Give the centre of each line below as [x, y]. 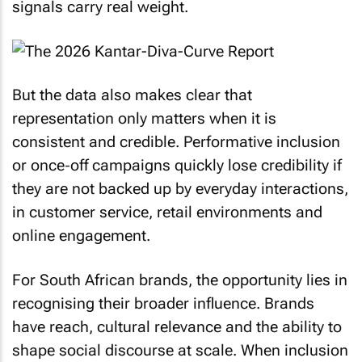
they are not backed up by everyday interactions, [180, 189]
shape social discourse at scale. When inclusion [180, 350]
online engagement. [81, 236]
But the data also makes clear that [132, 95]
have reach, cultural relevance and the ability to [177, 326]
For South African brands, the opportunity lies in [180, 280]
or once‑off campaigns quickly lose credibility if [177, 166]
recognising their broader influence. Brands [163, 303]
